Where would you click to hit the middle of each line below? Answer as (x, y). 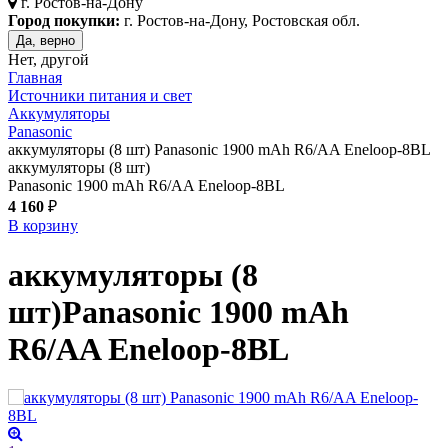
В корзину (43, 226)
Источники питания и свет (100, 96)
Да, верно (45, 41)
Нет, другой (48, 60)
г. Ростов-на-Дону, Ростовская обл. (240, 21)
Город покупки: (64, 21)
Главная (35, 78)
